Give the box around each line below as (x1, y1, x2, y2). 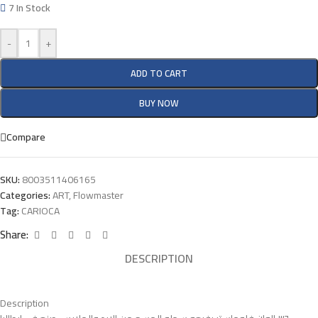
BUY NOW (139, 94, 179, 111)
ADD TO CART (131, 64, 187, 82)
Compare (6, 128, 45, 147)
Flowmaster (73, 185, 124, 204)
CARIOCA (21, 201, 60, 220)
